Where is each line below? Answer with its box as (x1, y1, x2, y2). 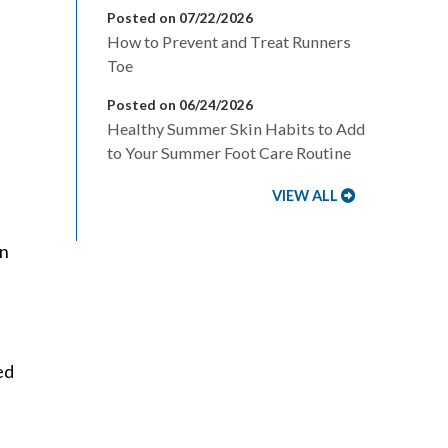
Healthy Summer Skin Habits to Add (107, 119, 365, 138)
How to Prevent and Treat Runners (107, 32, 351, 51)
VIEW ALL (272, 187, 338, 204)
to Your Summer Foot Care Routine (107, 143, 351, 162)
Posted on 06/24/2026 (107, 96, 253, 113)
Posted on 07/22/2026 (107, 9, 253, 26)
